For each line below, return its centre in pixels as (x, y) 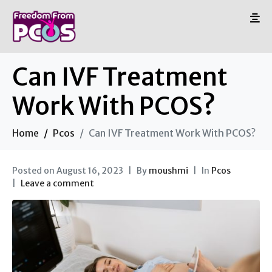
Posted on (34, 170)
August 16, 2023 (90, 170)
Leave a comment (57, 183)
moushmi (168, 170)
